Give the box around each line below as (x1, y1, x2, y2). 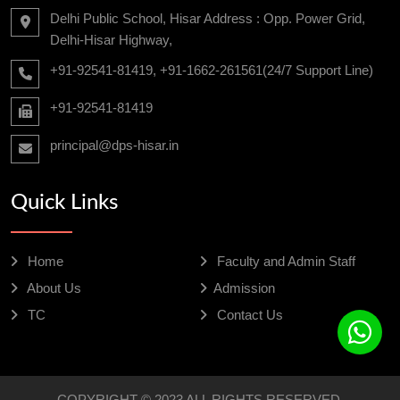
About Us (24, 279, 81, 296)
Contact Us (213, 306, 283, 322)
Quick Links (11, 191, 118, 213)
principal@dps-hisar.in (50, 137, 179, 153)
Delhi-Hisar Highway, (50, 31, 172, 47)
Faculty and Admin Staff (213, 253, 355, 269)
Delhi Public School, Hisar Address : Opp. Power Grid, (50, 10, 365, 26)
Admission (213, 279, 275, 296)
